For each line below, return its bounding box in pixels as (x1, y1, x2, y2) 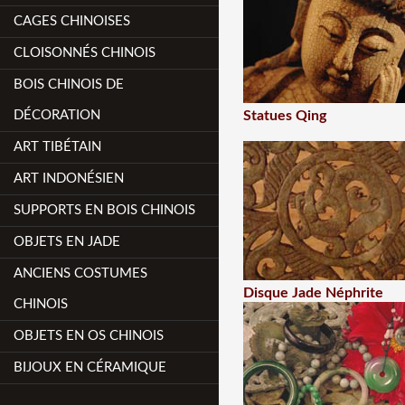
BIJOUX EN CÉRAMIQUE (14, 361, 167, 374)
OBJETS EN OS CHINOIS (14, 329, 165, 343)
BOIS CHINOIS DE (14, 78, 125, 91)
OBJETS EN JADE (14, 235, 121, 249)
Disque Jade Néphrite (242, 286, 383, 300)
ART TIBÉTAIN (14, 140, 102, 154)
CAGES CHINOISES (14, 14, 131, 28)
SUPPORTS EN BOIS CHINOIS (14, 203, 196, 217)
